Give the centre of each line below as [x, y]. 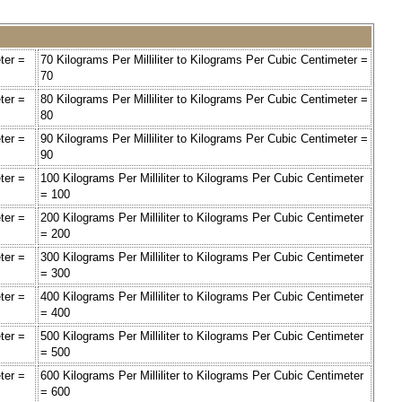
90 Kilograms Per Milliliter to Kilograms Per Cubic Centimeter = [204, 139]
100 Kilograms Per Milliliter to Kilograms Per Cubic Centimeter [202, 179]
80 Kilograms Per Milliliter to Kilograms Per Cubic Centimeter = [204, 100]
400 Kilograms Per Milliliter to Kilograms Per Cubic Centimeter [202, 297]
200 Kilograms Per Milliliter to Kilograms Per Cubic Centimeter [202, 218]
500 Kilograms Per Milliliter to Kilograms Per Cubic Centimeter [202, 336]
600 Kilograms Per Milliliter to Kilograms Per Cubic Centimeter [202, 376]
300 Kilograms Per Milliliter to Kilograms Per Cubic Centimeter [202, 258]
